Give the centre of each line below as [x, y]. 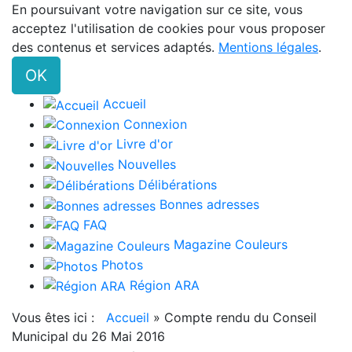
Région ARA [165, 285]
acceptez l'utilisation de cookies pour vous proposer [169, 28]
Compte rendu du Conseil [240, 318]
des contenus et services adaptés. [115, 47]
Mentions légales [268, 47]
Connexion [155, 124]
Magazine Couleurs [231, 245]
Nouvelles [147, 164]
